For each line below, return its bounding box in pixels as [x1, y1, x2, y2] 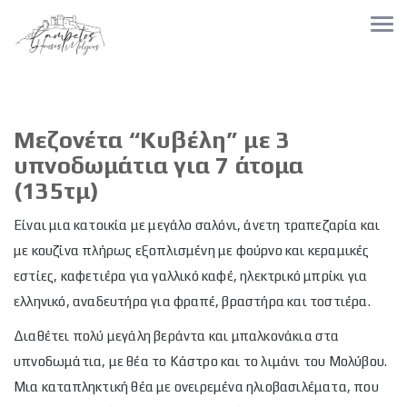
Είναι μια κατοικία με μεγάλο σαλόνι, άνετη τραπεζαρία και [14, 217, 381, 233]
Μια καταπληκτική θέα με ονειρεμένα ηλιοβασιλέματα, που [14, 379, 379, 394]
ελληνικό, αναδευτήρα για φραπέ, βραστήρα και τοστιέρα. [14, 293, 371, 309]
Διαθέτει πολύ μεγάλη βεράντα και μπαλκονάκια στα [14, 328, 340, 343]
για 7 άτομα [174, 152, 304, 179]
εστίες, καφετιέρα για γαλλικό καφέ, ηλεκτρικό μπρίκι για [14, 268, 368, 283]
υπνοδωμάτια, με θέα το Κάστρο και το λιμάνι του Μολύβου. [14, 353, 388, 369]
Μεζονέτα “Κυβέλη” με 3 [14, 126, 291, 154]
